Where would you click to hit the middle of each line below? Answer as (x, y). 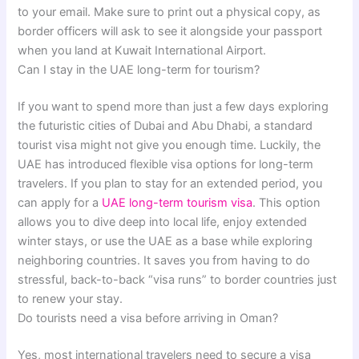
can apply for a (60, 202)
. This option (287, 202)
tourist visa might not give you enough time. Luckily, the (169, 145)
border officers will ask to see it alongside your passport (170, 32)
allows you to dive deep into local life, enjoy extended (163, 222)
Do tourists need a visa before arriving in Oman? (148, 318)
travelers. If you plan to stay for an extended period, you (170, 183)
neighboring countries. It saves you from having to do (164, 260)
